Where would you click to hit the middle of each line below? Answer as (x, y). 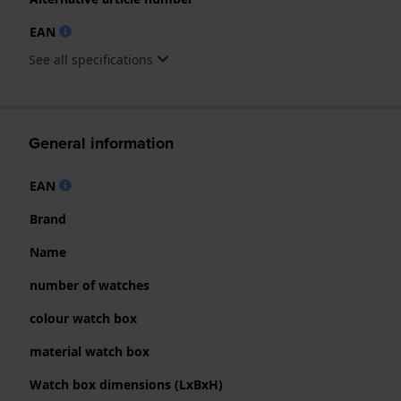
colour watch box (83, 318)
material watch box (90, 351)
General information (101, 143)
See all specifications (93, 59)
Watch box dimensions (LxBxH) (126, 384)
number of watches (90, 285)
